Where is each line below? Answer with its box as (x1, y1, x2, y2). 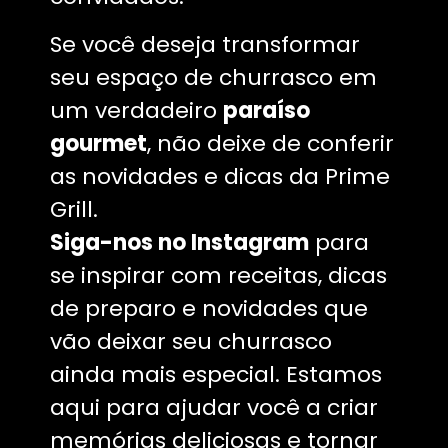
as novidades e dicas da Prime (50, 160, 390, 192)
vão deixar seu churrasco (50, 325, 332, 357)
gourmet (50, 127, 147, 159)
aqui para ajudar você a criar (50, 391, 378, 423)
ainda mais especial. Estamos (50, 358, 382, 390)
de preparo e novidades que (50, 292, 368, 324)
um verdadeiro (50, 94, 223, 126)
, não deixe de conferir (147, 127, 394, 159)
